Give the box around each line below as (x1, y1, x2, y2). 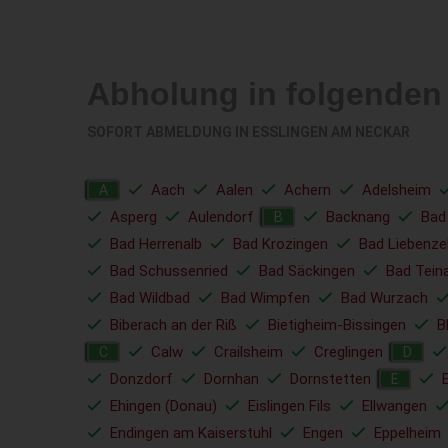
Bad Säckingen (259, 262, 355, 280)
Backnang (326, 208, 390, 226)
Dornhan (204, 370, 259, 388)
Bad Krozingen (233, 235, 328, 253)
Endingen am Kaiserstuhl (110, 424, 272, 442)
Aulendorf (188, 208, 254, 226)
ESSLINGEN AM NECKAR (252, 124, 410, 140)
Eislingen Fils (248, 397, 331, 415)
